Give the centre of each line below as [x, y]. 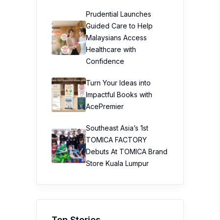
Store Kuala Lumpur [117, 163]
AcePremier [105, 106]
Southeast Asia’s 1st [117, 128]
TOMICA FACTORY [116, 140]
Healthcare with [111, 49]
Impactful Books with [119, 95]
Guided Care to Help [119, 26]
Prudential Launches [119, 14]
